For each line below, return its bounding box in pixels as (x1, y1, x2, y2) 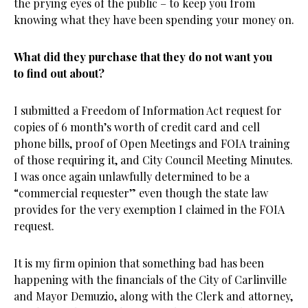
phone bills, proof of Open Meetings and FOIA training (14, 136, 290, 151)
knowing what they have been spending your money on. (14, 12, 294, 27)
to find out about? (14, 66, 104, 80)
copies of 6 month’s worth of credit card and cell (14, 120, 260, 134)
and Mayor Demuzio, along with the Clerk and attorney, (14, 289, 293, 303)
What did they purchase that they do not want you (14, 49, 272, 64)
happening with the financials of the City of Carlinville (14, 272, 287, 287)
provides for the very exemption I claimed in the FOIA (14, 202, 285, 217)
